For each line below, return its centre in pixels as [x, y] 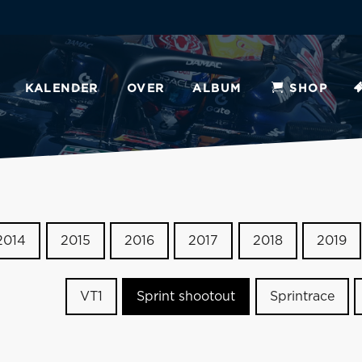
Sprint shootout [186, 297]
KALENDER [61, 88]
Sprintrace [302, 297]
